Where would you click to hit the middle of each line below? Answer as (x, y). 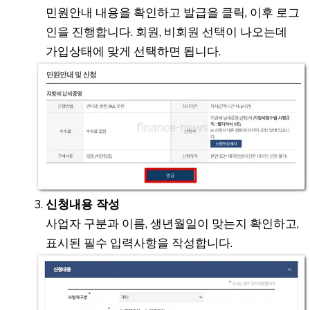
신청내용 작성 (83, 203)
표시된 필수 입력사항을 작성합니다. (139, 242)
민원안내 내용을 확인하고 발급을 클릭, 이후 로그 (173, 12)
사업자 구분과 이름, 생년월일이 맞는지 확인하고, (172, 223)
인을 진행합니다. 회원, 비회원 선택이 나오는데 (166, 31)
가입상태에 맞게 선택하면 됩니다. (133, 51)
